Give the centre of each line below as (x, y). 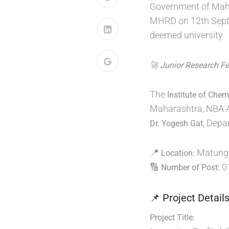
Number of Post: (190, 167)
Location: (178, 153)
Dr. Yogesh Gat (176, 123)
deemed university (186, 35)
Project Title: (172, 217)
